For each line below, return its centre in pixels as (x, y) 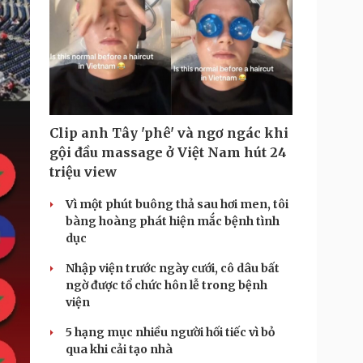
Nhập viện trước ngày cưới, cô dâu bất (173, 268)
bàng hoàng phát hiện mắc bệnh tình (173, 221)
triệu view (83, 172)
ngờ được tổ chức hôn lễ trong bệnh (167, 285)
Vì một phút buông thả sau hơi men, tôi (177, 204)
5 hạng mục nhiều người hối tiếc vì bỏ (170, 332)
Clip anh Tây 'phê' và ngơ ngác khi (169, 133)
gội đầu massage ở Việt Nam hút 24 (168, 152)
